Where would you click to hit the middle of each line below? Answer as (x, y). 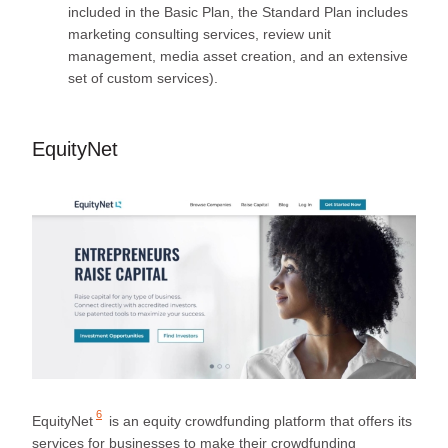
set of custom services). (143, 77)
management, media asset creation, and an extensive (238, 55)
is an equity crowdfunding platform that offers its (258, 420)
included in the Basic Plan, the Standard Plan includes (238, 11)
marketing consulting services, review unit (199, 33)
